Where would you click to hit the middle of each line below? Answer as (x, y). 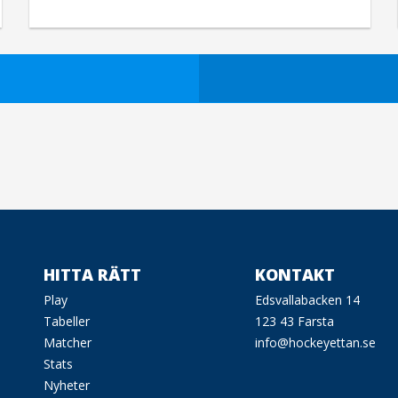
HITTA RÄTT (92, 274)
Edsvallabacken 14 (308, 299)
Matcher (67, 342)
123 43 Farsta (295, 321)
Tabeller (66, 321)
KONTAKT (295, 274)
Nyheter (66, 385)
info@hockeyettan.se (316, 342)
